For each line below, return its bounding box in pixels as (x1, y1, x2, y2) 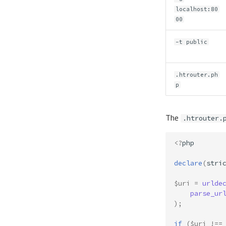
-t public (176, 38, 208, 46)
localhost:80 (176, 6, 218, 13)
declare (174, 158, 202, 167)
